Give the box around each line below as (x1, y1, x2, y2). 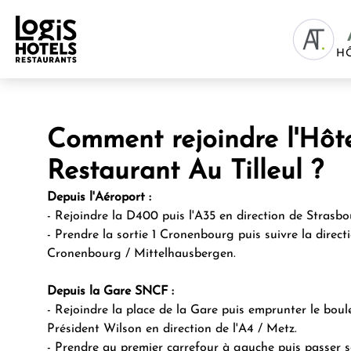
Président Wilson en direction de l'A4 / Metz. (47, 323, 297, 335)
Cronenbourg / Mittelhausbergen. (47, 248, 236, 260)
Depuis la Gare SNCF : (47, 285, 174, 298)
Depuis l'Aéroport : (47, 191, 151, 204)
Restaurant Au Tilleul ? (47, 158, 324, 186)
